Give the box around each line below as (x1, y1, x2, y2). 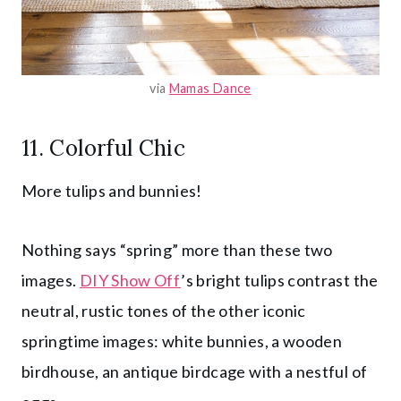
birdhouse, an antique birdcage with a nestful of (21, 361, 368, 381)
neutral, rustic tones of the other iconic (21, 300, 306, 320)
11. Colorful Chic (21, 133, 186, 162)
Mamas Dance (168, 80, 252, 96)
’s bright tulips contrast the (181, 269, 379, 290)
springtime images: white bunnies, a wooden (21, 330, 343, 351)
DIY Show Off (79, 269, 182, 290)
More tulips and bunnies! (21, 180, 202, 200)
